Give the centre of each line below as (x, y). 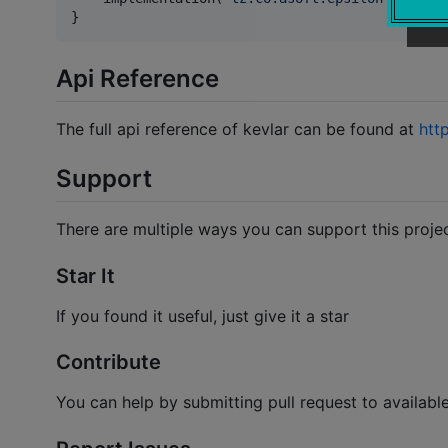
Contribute (108, 362)
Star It (85, 275)
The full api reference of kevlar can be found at (237, 129)
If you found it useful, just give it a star (202, 315)
